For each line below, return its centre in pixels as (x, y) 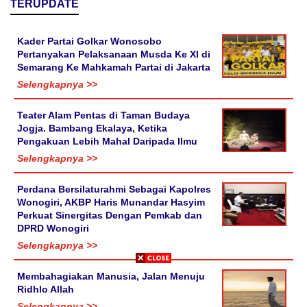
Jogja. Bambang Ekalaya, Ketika (92, 128)
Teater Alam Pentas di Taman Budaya (103, 115)
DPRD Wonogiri (53, 229)
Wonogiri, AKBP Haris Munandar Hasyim (111, 202)
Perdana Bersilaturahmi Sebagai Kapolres (114, 189)
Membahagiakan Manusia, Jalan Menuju (111, 277)
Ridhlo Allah (46, 290)
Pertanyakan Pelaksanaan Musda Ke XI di (114, 54)
